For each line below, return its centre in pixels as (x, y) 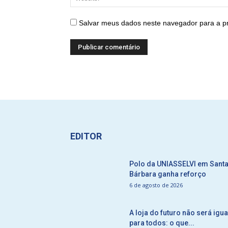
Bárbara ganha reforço (168, 174)
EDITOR (86, 136)
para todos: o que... (162, 223)
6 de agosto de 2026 (156, 185)
